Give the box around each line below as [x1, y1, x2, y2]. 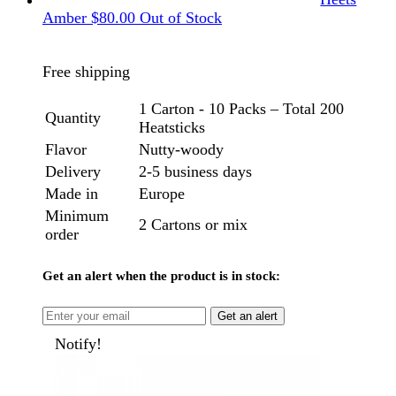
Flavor [45, 140, 87, 158]
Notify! [55, 335, 103, 354]
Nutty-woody [139, 140, 224, 158]
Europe [139, 184, 185, 202]
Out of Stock [140, 9, 222, 27]
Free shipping [42, 62, 130, 80]
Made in [45, 184, 98, 202]
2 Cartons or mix [139, 215, 247, 233]
